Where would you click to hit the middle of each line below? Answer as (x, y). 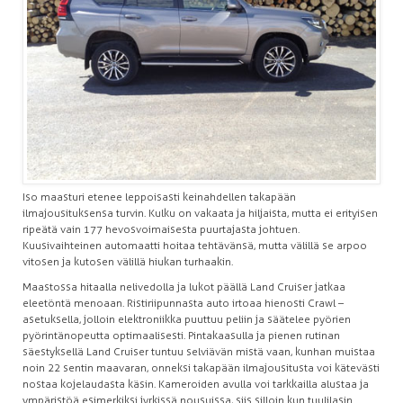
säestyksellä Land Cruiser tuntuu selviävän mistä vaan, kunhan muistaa (199, 351)
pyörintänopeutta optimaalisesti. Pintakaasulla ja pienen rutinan (181, 335)
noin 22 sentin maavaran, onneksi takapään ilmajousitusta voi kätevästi (201, 367)
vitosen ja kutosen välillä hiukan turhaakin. (128, 261)
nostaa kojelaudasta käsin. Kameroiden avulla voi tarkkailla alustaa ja (196, 384)
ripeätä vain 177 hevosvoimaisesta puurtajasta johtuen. (161, 229)
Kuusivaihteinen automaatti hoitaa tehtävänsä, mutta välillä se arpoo (195, 245)
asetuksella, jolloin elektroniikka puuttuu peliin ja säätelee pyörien (187, 319)
